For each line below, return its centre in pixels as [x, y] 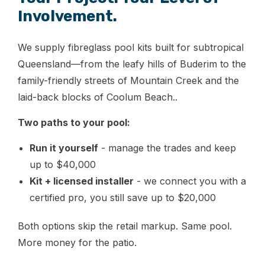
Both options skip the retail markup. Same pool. [125, 226]
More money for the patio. [77, 242]
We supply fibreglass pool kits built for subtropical [131, 47]
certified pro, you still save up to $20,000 [123, 197]
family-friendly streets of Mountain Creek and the [128, 80]
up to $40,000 [63, 164]
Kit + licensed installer [82, 181]
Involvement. [67, 16]
